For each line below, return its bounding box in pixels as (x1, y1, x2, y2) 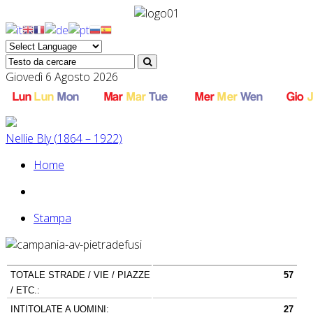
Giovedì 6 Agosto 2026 (6, 68, 118, 85)
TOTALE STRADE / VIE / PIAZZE (10, 269, 150, 280)
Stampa (34, 210, 71, 226)
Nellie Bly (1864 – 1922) (6, 130, 122, 146)
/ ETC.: (10, 284, 40, 296)
